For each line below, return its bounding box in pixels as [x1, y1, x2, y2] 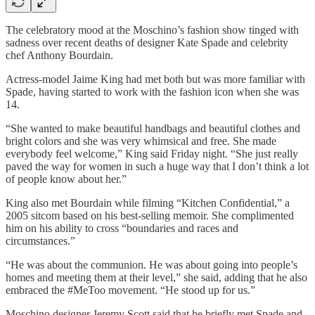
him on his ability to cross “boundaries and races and [6, 221, 238, 234]
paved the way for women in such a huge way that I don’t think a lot [6, 160, 309, 172]
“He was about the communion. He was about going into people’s [6, 258, 297, 271]
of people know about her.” [6, 172, 127, 185]
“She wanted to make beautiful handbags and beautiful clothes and [6, 122, 300, 134]
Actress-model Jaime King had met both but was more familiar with [6, 72, 305, 85]
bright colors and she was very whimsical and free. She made [6, 134, 276, 147]
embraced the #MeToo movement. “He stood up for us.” [6, 283, 255, 296]
